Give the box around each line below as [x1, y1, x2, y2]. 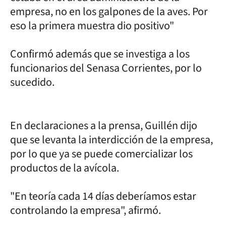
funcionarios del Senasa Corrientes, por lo [10, 60, 202, 76]
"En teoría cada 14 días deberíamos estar [10, 188, 196, 204]
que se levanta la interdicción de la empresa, [10, 132, 213, 148]
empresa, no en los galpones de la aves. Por [10, 4, 208, 20]
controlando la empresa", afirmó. [10, 202, 163, 218]
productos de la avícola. [10, 160, 121, 176]
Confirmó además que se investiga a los [10, 46, 190, 62]
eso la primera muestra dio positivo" [10, 18, 174, 34]
